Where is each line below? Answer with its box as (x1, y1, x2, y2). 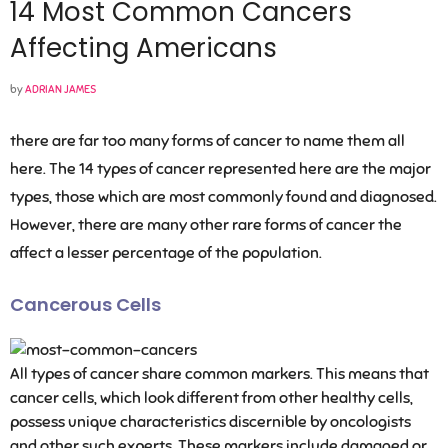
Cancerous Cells (10, 291, 161, 317)
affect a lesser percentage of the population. (10, 242, 322, 263)
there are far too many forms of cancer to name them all (10, 130, 405, 151)
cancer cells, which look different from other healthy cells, (10, 387, 413, 408)
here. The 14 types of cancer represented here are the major (10, 158, 431, 179)
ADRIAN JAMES (25, 81, 96, 96)
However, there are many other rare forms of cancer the (10, 214, 402, 235)
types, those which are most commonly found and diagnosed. (10, 186, 437, 207)
